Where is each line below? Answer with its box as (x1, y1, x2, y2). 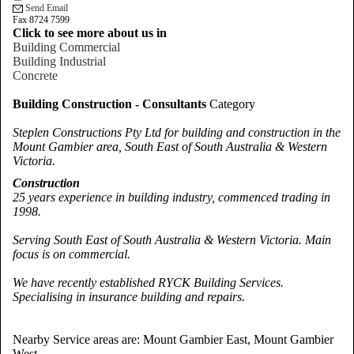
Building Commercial (13, 40, 120, 55)
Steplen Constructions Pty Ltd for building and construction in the (13, 126, 341, 140)
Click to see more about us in (13, 26, 167, 40)
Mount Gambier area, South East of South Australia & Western (13, 140, 327, 154)
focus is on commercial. (13, 247, 130, 262)
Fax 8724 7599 (13, 14, 70, 26)
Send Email (23, 2, 68, 14)
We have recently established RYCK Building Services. (13, 276, 284, 290)
